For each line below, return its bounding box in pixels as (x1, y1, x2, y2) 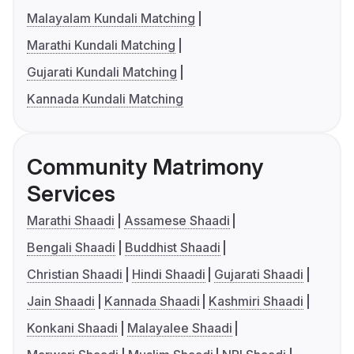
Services (27, 180, 115, 208)
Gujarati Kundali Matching (27, 64, 177, 81)
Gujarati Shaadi (214, 266, 304, 283)
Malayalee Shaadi (126, 320, 232, 337)
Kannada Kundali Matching (27, 91, 183, 107)
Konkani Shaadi (27, 320, 118, 337)
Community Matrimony (27, 153, 263, 181)
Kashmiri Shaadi (209, 293, 304, 310)
